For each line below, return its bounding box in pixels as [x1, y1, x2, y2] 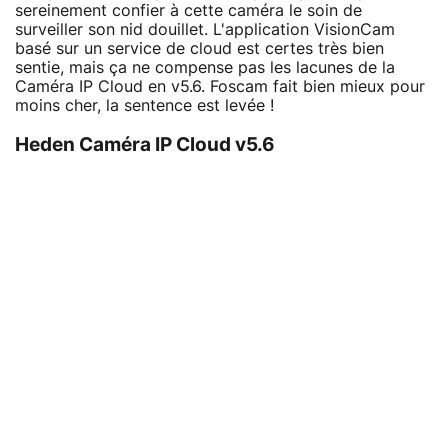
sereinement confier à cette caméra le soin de [15, 2, 362, 19]
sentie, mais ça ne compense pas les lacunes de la [15, 59, 395, 76]
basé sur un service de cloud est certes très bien [15, 40, 384, 57]
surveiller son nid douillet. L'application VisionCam [15, 21, 395, 38]
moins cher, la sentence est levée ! [15, 97, 274, 114]
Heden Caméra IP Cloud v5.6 [15, 135, 275, 155]
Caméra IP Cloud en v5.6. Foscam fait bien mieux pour [15, 78, 425, 95]
